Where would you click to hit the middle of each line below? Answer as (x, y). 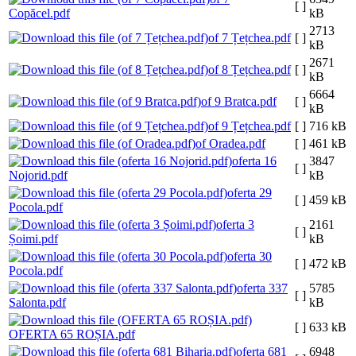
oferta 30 (250, 257)
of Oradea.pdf (230, 144)
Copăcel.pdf (39, 14)
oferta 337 (262, 288)
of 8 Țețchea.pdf (250, 70)
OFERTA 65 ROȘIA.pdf (72, 335)
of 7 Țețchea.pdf (250, 38)
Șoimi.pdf (33, 239)
